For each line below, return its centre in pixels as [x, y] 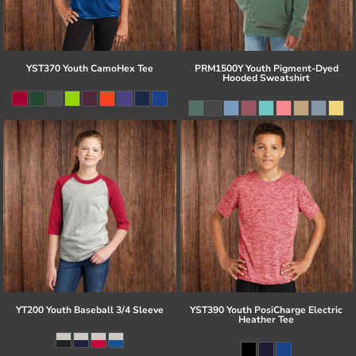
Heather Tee [267, 320]
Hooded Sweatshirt [267, 77]
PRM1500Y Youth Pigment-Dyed [266, 68]
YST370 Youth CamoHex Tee [89, 68]
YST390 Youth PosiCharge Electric [267, 310]
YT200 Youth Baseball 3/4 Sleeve [89, 310]
